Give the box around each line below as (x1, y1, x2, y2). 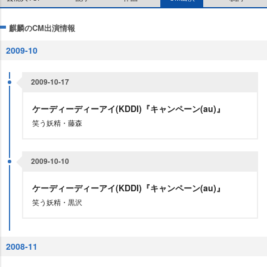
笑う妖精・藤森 (32, 117, 82, 128)
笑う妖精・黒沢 (32, 197, 82, 207)
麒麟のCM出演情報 (9, 22, 75, 33)
